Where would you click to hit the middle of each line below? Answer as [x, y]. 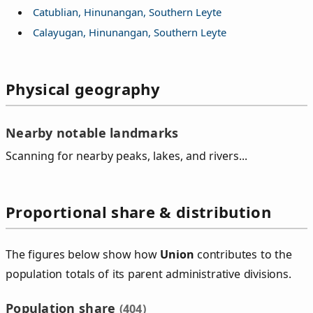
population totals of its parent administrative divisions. [148, 274]
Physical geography [83, 88]
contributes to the [243, 255]
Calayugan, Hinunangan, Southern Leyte [129, 32]
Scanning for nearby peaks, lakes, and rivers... [126, 156]
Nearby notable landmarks [92, 132]
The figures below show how [83, 255]
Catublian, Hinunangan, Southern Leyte [127, 12]
